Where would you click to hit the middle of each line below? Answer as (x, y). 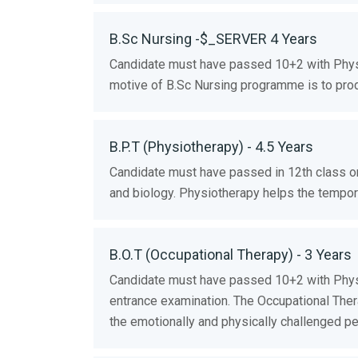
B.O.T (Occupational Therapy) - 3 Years (231, 254)
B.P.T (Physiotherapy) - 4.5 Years (211, 146)
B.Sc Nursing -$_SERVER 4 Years (213, 38)
